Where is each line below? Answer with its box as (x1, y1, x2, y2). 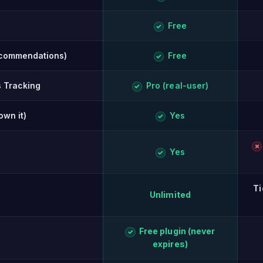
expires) (153, 239, 188, 249)
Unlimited (150, 190, 191, 200)
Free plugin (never (137, 226, 215, 236)
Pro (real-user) (143, 80, 209, 90)
